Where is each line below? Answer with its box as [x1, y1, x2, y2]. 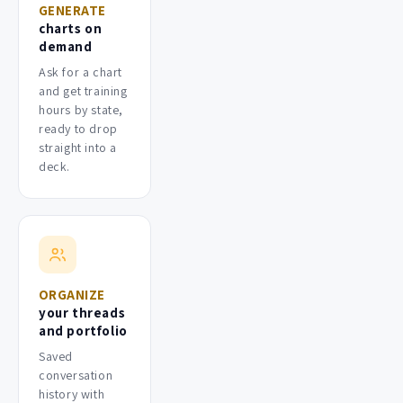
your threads [39, 303, 126, 321]
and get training [39, 82, 128, 99]
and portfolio [39, 321, 128, 339]
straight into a [39, 139, 117, 156]
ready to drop [39, 120, 118, 137]
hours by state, [39, 101, 123, 118]
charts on [39, 19, 103, 37]
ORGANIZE [39, 285, 105, 303]
